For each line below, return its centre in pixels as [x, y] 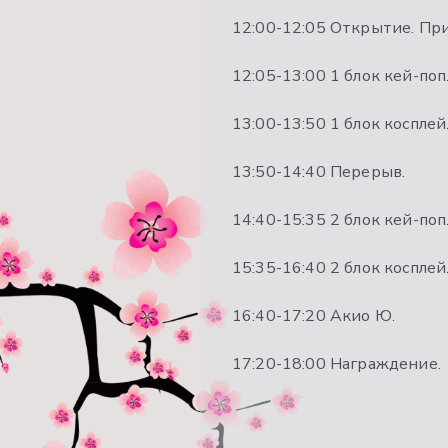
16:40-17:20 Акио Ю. [314, 316]
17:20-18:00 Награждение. [336, 364]
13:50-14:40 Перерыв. [319, 172]
